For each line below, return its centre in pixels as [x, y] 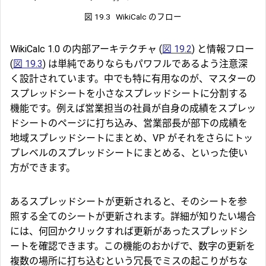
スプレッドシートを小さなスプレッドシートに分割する [129, 94]
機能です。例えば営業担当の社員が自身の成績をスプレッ [133, 108]
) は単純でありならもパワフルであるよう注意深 [145, 64]
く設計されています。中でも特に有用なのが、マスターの [133, 79]
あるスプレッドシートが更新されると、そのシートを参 [129, 202]
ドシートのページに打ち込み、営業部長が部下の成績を [129, 123]
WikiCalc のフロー [148, 17]
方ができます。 [43, 168]
